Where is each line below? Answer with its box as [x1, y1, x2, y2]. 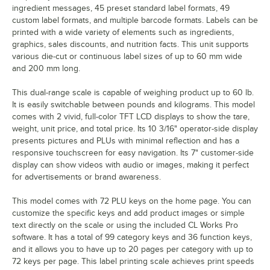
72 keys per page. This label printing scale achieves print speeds [12, 257, 254, 266]
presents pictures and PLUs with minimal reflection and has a [12, 136, 239, 146]
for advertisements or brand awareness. [12, 172, 161, 182]
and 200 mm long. [12, 64, 80, 74]
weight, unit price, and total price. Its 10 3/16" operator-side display [12, 124, 258, 134]
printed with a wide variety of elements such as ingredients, [12, 28, 234, 37]
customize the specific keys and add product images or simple [12, 209, 245, 218]
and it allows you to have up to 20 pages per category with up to [12, 245, 253, 254]
